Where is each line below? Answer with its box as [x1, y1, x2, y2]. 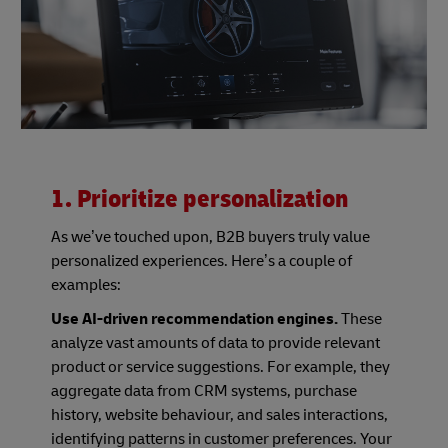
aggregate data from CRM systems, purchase [51, 380, 357, 401]
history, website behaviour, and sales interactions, [51, 404, 388, 425]
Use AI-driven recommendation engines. [51, 308, 338, 329]
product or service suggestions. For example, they [51, 356, 390, 377]
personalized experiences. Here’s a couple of [51, 250, 352, 271]
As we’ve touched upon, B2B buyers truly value [51, 226, 370, 247]
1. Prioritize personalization [51, 183, 348, 215]
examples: [51, 274, 121, 295]
